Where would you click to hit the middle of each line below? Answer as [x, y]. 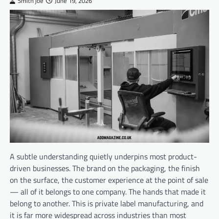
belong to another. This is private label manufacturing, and [107, 203]
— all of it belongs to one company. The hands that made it [108, 191]
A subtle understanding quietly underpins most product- [103, 156]
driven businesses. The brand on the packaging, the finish [105, 168]
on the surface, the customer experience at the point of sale [109, 180]
